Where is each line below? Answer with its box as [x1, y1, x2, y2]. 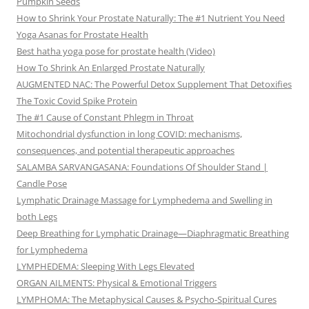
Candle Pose [17, 177, 67, 190]
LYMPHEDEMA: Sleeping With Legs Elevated [17, 260, 195, 273]
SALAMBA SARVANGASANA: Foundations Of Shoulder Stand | [17, 161, 268, 174]
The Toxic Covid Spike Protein [17, 94, 137, 108]
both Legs [17, 210, 57, 223]
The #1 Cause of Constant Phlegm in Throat [17, 111, 194, 124]
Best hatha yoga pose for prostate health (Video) [17, 45, 215, 58]
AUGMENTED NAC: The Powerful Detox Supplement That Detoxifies [17, 78, 292, 91]
